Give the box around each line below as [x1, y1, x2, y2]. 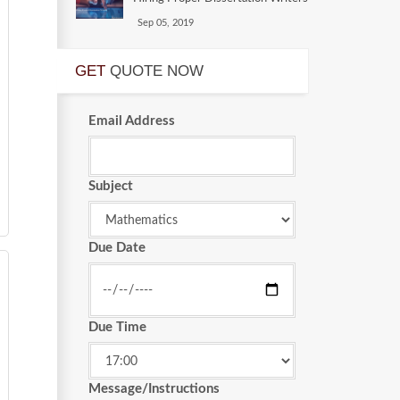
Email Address [87, 113, 175, 128]
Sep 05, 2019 [137, 17, 194, 28]
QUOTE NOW [109, 62, 204, 79]
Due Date [87, 240, 146, 254]
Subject [87, 179, 133, 193]
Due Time [87, 320, 146, 334]
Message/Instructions [87, 381, 220, 396]
